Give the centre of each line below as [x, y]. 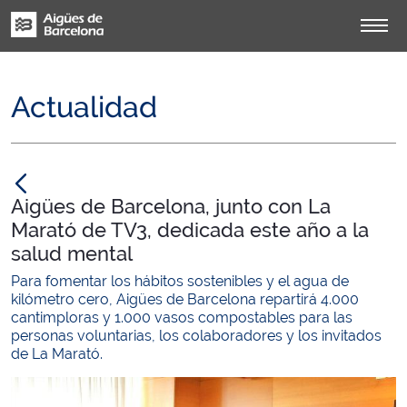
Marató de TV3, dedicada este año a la [190, 230]
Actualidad [84, 107]
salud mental [72, 253]
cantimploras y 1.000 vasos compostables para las [182, 318]
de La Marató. [57, 354]
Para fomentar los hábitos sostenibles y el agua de [180, 281]
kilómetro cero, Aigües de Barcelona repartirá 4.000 [185, 299]
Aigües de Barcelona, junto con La [171, 206]
